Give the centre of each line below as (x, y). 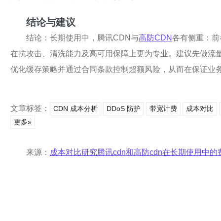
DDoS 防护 (124, 109)
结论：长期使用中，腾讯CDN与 (82, 38)
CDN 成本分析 (75, 109)
